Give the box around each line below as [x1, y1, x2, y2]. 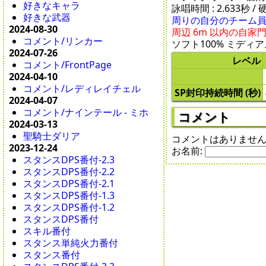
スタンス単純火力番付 [23, 236, 119, 250]
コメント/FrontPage [23, 58, 112, 72]
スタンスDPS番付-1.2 [23, 201, 115, 214]
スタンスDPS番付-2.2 [23, 165, 115, 179]
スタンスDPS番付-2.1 [23, 177, 115, 191]
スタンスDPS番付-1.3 [23, 189, 115, 202]
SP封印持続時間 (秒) [175, 85, 261, 99]
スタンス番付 [23, 248, 81, 262]
